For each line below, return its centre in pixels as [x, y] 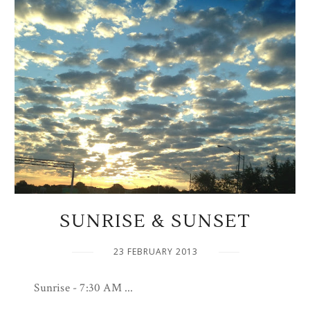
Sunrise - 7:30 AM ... [84, 288]
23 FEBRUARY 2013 [156, 252]
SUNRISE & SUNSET [155, 221]
